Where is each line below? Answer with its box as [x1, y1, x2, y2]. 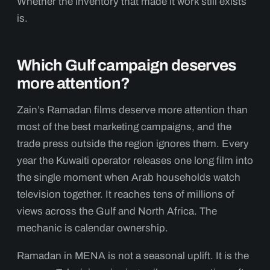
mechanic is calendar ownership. [17, 222, 168, 234]
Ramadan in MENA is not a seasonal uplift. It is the [17, 250, 249, 262]
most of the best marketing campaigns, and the [17, 121, 231, 133]
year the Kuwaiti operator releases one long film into [17, 155, 253, 166]
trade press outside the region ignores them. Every [17, 138, 249, 149]
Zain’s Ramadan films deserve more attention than [17, 104, 248, 116]
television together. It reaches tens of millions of [17, 189, 234, 200]
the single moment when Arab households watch [17, 172, 240, 183]
